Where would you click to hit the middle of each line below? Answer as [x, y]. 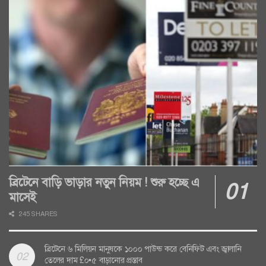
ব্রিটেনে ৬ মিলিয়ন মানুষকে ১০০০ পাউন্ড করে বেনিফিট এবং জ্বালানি [143, 249]
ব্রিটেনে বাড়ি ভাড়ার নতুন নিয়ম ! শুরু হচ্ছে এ [104, 183]
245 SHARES [37, 214]
